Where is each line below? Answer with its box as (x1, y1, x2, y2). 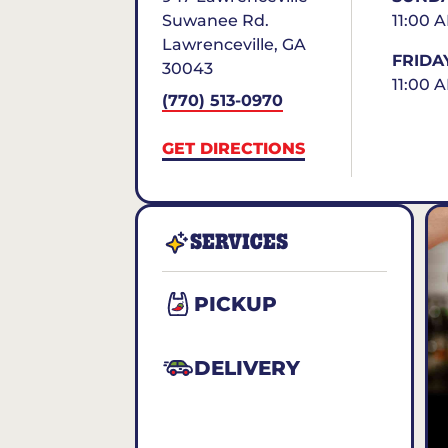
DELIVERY (194, 356, 300, 380)
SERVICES (190, 231, 289, 254)
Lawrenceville (162, 35, 274, 54)
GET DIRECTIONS (162, 139, 305, 158)
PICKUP (194, 292, 277, 316)
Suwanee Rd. (162, 11, 269, 30)
